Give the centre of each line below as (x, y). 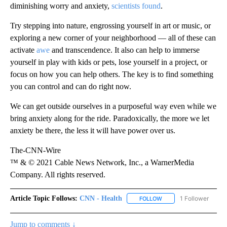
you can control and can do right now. (71, 86)
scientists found (136, 6)
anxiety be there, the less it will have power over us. (93, 130)
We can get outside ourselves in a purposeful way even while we (113, 106)
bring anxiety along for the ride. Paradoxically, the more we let (110, 118)
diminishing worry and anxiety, (61, 6)
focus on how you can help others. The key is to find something (112, 74)
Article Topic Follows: (44, 198)
